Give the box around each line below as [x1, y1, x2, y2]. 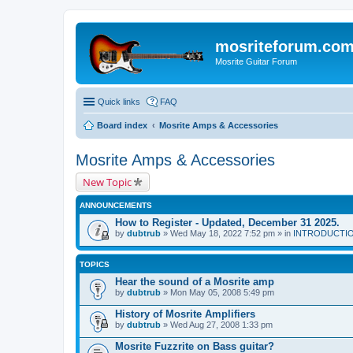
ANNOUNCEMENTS [80, 200, 152, 210]
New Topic [83, 174, 132, 189]
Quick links [98, 96, 140, 106]
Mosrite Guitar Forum [215, 57, 297, 66]
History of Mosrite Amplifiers [115, 307, 255, 320]
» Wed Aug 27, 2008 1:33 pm [161, 319, 273, 329]
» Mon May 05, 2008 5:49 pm [161, 287, 274, 297]
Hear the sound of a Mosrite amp [115, 275, 274, 288]
